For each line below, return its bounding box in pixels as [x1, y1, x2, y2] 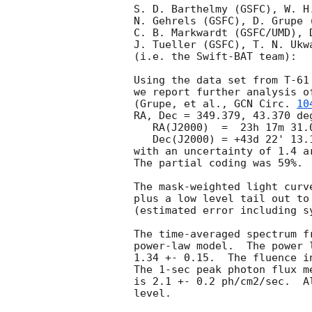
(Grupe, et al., [134, 97, 234, 111]
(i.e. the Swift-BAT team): [134, 50, 297, 63]
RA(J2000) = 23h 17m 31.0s [134, 121, 153, 134]
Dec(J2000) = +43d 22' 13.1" [134, 133, 153, 146]
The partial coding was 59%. [134, 157, 303, 170]
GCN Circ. [234, 97, 297, 111]
